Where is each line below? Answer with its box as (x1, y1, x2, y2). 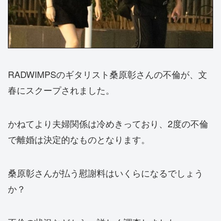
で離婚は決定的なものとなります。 (8, 133, 150, 146)
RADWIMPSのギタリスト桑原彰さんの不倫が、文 (8, 68, 207, 81)
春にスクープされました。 (8, 83, 114, 97)
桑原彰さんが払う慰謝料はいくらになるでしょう (8, 166, 203, 180)
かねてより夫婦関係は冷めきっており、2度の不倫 (8, 117, 208, 130)
